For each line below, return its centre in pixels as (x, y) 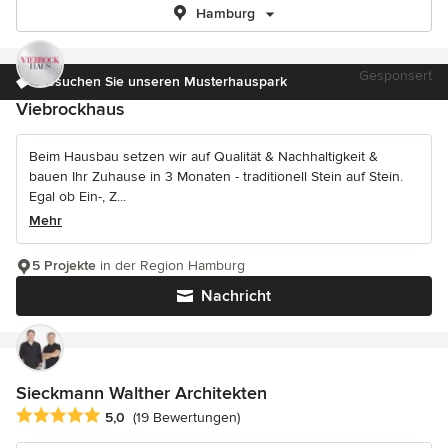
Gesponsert (395, 75)
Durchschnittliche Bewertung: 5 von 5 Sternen (176, 416)
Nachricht (236, 296)
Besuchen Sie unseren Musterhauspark (162, 81)
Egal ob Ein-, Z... (77, 196)
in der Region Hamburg (170, 265)
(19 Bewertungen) (186, 418)
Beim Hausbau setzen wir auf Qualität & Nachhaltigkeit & (203, 156)
